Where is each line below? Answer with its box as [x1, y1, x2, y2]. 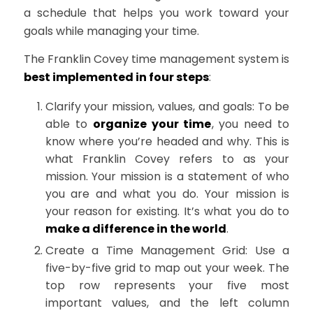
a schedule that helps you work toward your [23, 5, 290, 22]
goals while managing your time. [23, 23, 199, 40]
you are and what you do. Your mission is [45, 186, 290, 203]
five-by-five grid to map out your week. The [45, 260, 290, 277]
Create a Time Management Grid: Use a [45, 242, 290, 259]
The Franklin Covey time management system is [23, 50, 290, 67]
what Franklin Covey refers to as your [45, 151, 290, 168]
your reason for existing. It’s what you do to [45, 203, 290, 220]
